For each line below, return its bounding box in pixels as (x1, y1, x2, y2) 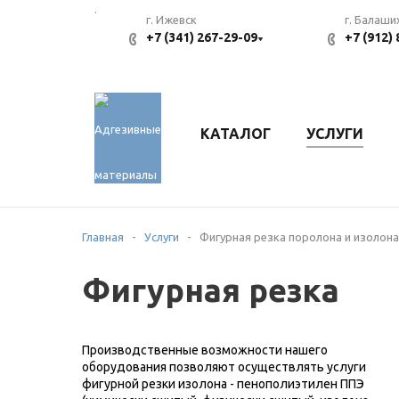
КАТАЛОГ (200, 126, 271, 142)
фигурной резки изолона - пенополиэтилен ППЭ (82, 377, 364, 391)
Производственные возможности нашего (82, 343, 328, 357)
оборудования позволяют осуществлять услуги (82, 360, 366, 374)
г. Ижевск (146, 13, 197, 26)
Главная (82, 231, 124, 243)
